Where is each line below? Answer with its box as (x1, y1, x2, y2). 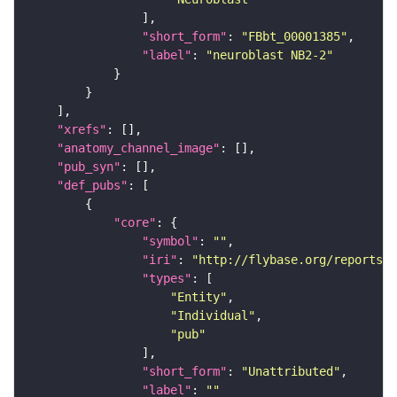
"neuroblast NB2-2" (206, 48, 333, 63)
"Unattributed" (241, 364, 340, 379)
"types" (142, 271, 191, 286)
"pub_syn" (57, 160, 121, 175)
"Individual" (170, 308, 255, 323)
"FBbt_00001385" (241, 29, 347, 44)
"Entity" (170, 290, 227, 305)
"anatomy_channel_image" (57, 141, 220, 156)
